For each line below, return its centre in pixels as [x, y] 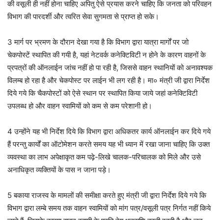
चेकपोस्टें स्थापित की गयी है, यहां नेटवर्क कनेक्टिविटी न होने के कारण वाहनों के [107, 55]
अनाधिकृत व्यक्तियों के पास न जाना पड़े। [59, 170]
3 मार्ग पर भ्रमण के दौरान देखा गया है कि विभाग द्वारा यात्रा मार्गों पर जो [98, 42]
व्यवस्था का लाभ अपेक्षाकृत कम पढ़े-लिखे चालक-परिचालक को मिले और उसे [104, 157]
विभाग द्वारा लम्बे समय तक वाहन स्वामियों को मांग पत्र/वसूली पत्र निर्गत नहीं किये [109, 208]
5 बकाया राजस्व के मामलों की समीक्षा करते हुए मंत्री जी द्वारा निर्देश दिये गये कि [107, 195]
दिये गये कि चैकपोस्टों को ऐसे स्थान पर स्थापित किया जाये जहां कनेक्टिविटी [102, 93]
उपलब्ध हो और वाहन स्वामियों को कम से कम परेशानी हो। [80, 106]
